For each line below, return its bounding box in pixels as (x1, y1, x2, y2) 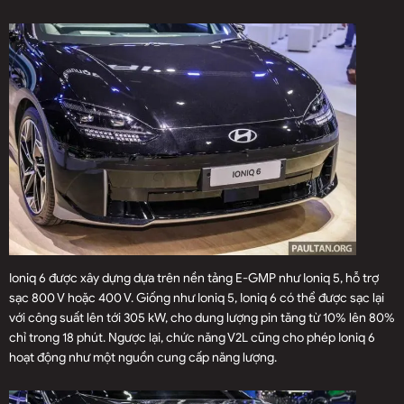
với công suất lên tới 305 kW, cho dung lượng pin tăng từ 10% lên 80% (9, 309, 395, 326)
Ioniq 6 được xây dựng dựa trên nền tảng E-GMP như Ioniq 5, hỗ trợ (9, 270, 379, 286)
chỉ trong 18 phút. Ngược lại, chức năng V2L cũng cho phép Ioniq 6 (9, 329, 375, 345)
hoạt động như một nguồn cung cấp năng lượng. (9, 349, 277, 365)
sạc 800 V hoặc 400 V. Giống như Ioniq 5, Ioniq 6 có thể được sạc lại (9, 289, 384, 306)
